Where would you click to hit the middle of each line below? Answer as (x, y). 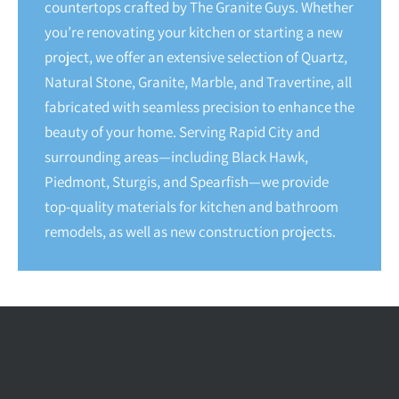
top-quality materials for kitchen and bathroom (191, 207)
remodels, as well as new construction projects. (190, 232)
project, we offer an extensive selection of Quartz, (196, 57)
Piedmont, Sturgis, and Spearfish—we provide (187, 182)
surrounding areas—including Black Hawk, (176, 157)
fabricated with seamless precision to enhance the (199, 107)
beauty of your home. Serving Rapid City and (182, 132)
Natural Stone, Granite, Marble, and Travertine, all (198, 82)
